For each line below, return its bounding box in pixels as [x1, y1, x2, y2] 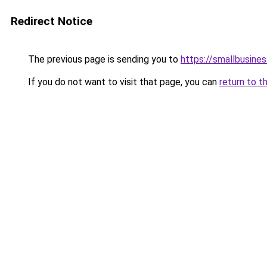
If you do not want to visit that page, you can [26, 76, 219, 88]
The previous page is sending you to [26, 54, 181, 65]
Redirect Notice [11, 14, 92, 28]
